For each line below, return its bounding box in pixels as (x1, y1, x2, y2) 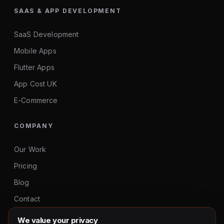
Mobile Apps (14, 46, 56, 55)
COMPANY (14, 122, 53, 129)
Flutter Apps (14, 63, 54, 71)
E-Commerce (14, 96, 58, 104)
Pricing (14, 161, 37, 170)
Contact (14, 194, 40, 203)
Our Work (14, 145, 46, 153)
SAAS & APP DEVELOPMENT (14, 7, 121, 14)
